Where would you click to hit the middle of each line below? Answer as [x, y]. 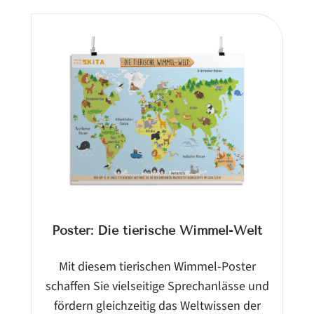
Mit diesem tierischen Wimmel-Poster [157, 266]
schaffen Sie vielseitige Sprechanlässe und [157, 286]
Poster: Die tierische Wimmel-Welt [157, 230]
